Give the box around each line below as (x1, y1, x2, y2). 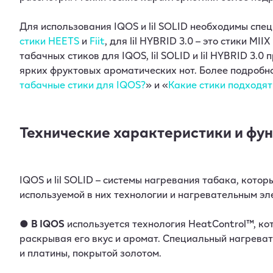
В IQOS (31, 216, 65, 231)
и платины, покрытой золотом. (19, 245, 161, 260)
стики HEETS (19, 33, 79, 48)
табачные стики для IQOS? (19, 77, 146, 92)
